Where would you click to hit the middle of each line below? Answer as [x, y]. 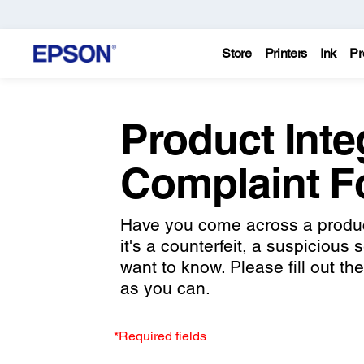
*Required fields [160, 336]
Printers [286, 53]
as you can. [165, 288]
